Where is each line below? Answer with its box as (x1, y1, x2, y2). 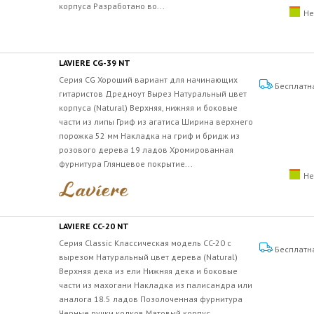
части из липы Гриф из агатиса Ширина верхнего (59, 116, 253, 127)
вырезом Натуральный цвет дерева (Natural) (59, 251, 238, 262)
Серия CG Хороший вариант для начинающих (59, 74, 238, 85)
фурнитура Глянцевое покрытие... (59, 158, 193, 169)
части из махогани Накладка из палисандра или (59, 279, 252, 290)
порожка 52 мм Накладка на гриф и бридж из (59, 130, 240, 141)
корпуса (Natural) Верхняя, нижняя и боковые (59, 102, 238, 113)
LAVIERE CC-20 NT (59, 220, 129, 231)
